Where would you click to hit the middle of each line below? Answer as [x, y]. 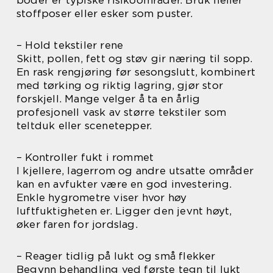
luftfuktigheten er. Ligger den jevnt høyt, [124, 211]
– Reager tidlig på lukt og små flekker [116, 256]
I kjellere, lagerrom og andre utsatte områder [135, 171]
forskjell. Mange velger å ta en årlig [108, 99]
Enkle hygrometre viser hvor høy [102, 197]
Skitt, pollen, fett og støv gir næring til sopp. [135, 58]
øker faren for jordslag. [77, 224]
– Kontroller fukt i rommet [85, 157]
